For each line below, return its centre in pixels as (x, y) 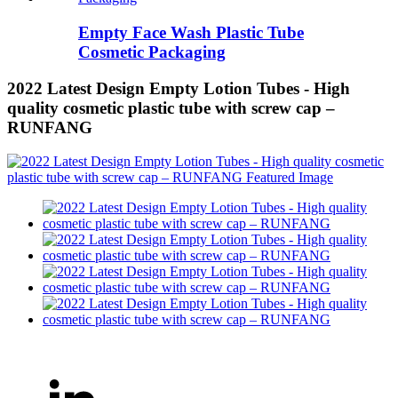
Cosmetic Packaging (152, 52)
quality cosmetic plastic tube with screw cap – (171, 107)
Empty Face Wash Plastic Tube (191, 32)
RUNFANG (50, 127)
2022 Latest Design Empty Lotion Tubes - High (179, 88)
